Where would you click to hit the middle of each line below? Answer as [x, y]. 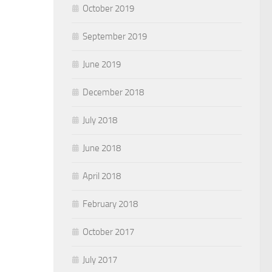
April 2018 [102, 176]
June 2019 [102, 64]
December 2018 [113, 92]
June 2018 [102, 148]
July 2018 [100, 120]
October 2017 [108, 232]
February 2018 [110, 204]
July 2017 [100, 260]
